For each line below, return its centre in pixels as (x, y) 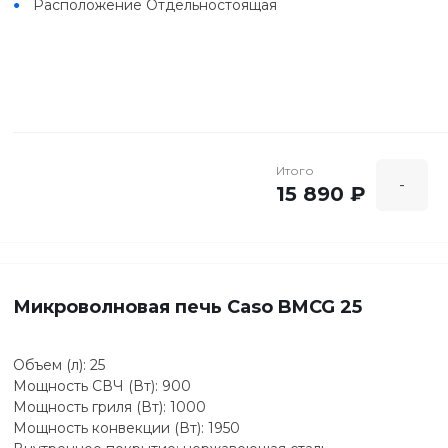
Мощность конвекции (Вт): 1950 (126, 427)
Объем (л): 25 (59, 364)
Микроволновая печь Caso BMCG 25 (187, 306)
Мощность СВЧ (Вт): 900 (102, 385)
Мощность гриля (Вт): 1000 (109, 406)
